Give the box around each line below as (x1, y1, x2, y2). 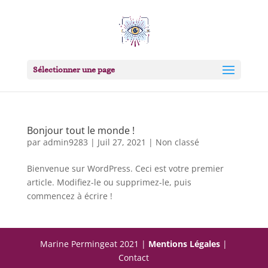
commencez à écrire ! (26, 190, 112, 202)
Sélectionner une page (32, 65, 115, 74)
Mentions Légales (148, 238, 223, 249)
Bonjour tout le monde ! (26, 124, 135, 137)
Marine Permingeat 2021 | (40, 238, 149, 249)
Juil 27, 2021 (97, 136, 146, 148)
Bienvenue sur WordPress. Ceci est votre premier (26, 163, 224, 174)
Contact (118, 252, 150, 263)
